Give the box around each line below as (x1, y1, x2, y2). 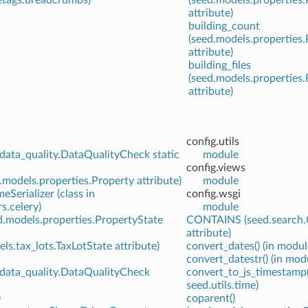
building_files (188, 59, 251, 71)
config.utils (186, 135, 239, 147)
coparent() (186, 292, 235, 304)
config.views (186, 162, 245, 173)
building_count (188, 20, 260, 32)
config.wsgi (186, 188, 241, 199)
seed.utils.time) (186, 279, 258, 291)
